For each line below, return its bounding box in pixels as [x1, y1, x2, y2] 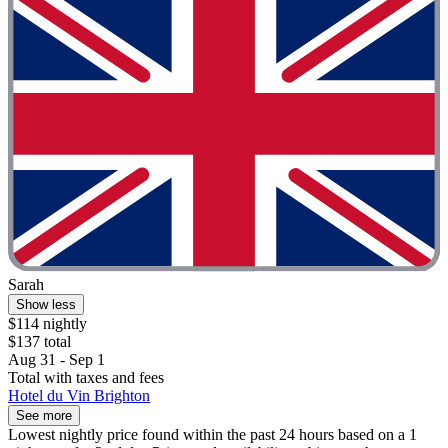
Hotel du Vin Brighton [8, 387, 150, 405]
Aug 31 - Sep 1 [8, 351, 105, 369]
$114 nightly [8, 315, 87, 333]
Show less [16, 297, 76, 313]
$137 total [8, 333, 71, 351]
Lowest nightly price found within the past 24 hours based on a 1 [8, 426, 417, 444]
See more [16, 408, 72, 424]
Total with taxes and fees [8, 369, 164, 387]
